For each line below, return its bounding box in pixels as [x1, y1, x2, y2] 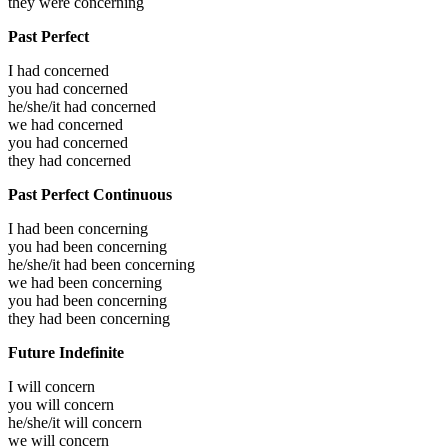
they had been [8, 310, 100, 328]
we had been [8, 274, 92, 292]
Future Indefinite [8, 344, 124, 362]
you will [8, 396, 64, 414]
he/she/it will [8, 414, 92, 432]
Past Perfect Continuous [8, 186, 172, 204]
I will [8, 378, 45, 396]
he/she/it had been [8, 256, 125, 274]
